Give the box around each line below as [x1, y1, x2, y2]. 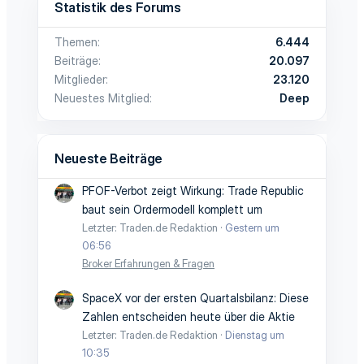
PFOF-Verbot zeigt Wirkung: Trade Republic [82, 184, 304, 198]
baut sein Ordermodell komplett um [82, 202, 262, 217]
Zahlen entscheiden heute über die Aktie [82, 309, 295, 323]
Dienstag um [225, 327, 284, 341]
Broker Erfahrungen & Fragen [82, 257, 214, 271]
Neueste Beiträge [54, 149, 162, 167]
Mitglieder [54, 71, 106, 86]
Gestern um [225, 221, 279, 235]
